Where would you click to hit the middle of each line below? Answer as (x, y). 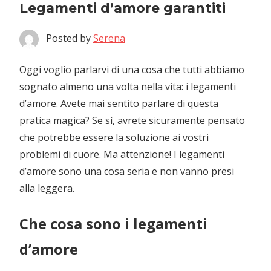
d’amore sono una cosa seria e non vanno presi (127, 171)
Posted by (70, 38)
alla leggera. (47, 188)
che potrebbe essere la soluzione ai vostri (114, 137)
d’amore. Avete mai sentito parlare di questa (119, 103)
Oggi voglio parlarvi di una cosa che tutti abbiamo (132, 70)
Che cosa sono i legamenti (113, 224)
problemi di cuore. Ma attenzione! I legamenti (122, 154)
